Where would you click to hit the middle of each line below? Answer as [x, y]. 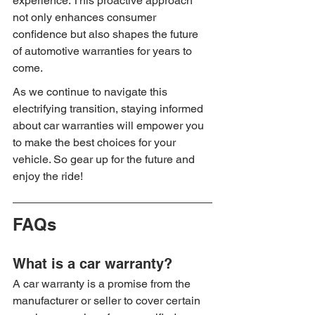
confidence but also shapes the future [107, 34]
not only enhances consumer [86, 18]
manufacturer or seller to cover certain [108, 301]
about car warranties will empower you [110, 126]
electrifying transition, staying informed [109, 109]
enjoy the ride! [48, 176]
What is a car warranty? [92, 264]
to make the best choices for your [96, 143]
